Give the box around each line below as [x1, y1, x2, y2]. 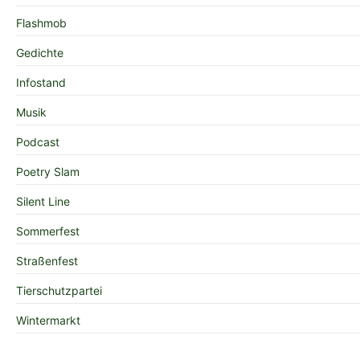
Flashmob [16, 16, 67, 31]
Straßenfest [16, 254, 78, 268]
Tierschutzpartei [16, 284, 102, 298]
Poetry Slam [16, 165, 80, 179]
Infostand [16, 76, 66, 90]
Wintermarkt [16, 313, 80, 328]
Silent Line [16, 194, 70, 209]
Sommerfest [16, 224, 80, 239]
